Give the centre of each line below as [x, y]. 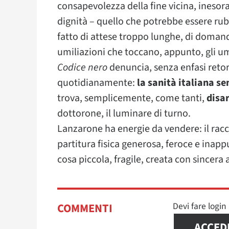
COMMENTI [85, 209]
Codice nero [82, 67]
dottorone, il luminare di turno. [124, 113]
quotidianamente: [97, 83]
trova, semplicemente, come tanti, [132, 98]
